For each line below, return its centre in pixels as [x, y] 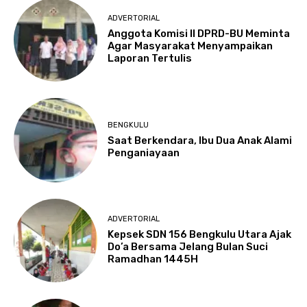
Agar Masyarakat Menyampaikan [191, 46]
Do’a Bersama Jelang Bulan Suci [188, 247]
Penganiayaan [144, 152]
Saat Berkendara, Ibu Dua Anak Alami [200, 140]
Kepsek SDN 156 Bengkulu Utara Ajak [200, 235]
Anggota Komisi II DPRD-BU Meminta [199, 34]
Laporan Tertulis [150, 59]
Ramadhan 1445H [153, 259]
